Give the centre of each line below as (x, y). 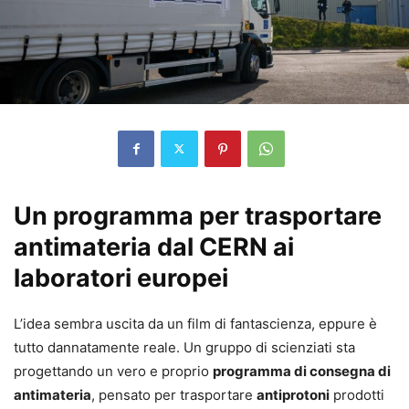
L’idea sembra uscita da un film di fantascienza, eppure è (195, 323)
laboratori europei (121, 278)
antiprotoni (293, 394)
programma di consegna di (302, 371)
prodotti (357, 394)
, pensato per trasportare (174, 394)
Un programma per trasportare (198, 215)
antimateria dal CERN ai (154, 246)
